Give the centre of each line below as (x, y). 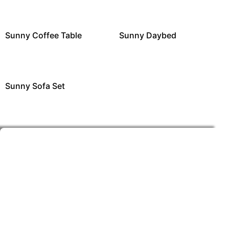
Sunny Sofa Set (35, 86)
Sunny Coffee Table (43, 35)
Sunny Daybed (147, 35)
